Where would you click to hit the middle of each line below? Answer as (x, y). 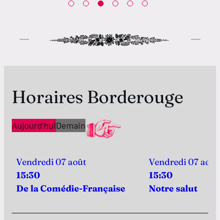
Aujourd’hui (34, 125)
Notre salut (173, 188)
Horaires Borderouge (97, 97)
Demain (71, 125)
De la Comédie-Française (71, 188)
